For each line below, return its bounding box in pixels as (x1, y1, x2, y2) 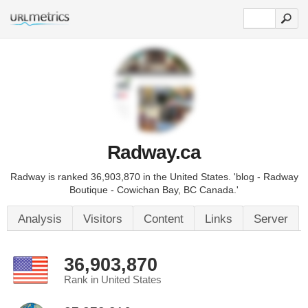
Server (254, 212, 288, 225)
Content (144, 212, 184, 225)
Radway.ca (107, 142, 201, 163)
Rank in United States (64, 274, 162, 285)
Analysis (18, 212, 62, 225)
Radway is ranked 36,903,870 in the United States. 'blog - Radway (10, 171, 298, 182)
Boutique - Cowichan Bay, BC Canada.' (69, 184, 239, 195)
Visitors (83, 212, 122, 225)
